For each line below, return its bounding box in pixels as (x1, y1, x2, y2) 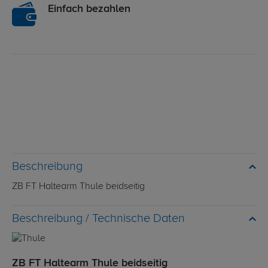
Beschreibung (12, 160, 83, 173)
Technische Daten (92, 212, 185, 226)
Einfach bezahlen (48, 4, 130, 15)
